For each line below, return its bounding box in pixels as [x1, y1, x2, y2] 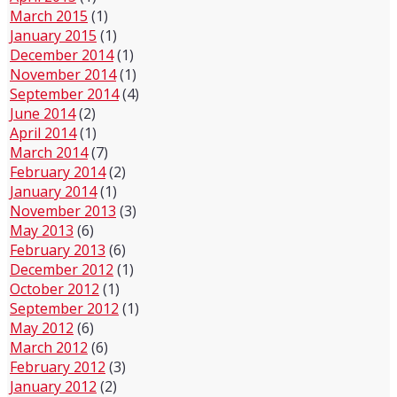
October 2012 [10, 279, 99, 299]
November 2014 [10, 65, 116, 84]
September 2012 [10, 299, 119, 318]
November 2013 [10, 201, 116, 221]
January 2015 [10, 26, 97, 45]
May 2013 [10, 221, 74, 240]
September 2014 [10, 84, 119, 104]
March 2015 [10, 6, 88, 26]
